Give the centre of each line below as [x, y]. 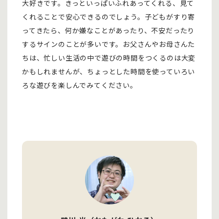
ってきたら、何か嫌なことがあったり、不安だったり [109, 30]
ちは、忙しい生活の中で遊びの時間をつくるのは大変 [109, 58]
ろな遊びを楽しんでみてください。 [80, 85]
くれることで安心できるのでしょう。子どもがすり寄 [109, 17]
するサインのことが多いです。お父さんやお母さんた [109, 44]
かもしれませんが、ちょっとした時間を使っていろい [109, 71]
